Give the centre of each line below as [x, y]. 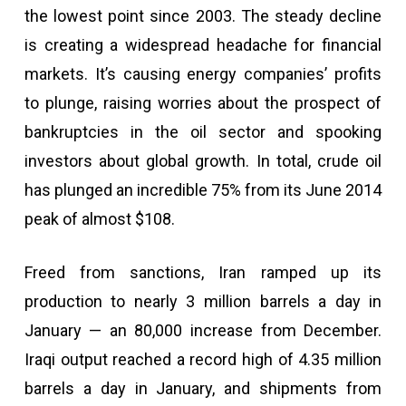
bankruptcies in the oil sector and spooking [203, 132]
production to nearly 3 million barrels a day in [203, 301]
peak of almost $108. [99, 219]
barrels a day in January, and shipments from [203, 388]
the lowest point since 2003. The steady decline [203, 16]
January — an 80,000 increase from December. [203, 330]
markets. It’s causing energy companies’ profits [203, 74]
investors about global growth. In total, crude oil [203, 161]
